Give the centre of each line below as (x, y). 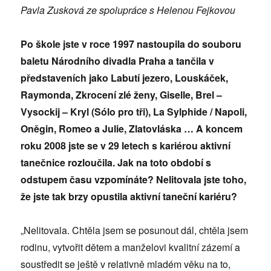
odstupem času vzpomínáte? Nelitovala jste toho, (134, 180)
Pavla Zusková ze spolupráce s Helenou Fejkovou (128, 10)
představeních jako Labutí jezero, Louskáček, (125, 78)
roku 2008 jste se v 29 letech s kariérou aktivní (126, 146)
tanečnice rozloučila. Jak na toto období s (116, 163)
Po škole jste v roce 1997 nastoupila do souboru (131, 44)
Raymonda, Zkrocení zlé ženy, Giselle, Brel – (122, 95)
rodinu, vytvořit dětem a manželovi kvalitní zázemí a (131, 247)
